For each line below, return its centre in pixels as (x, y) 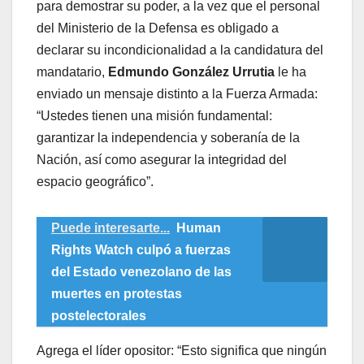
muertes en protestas (117, 293)
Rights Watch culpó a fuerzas (141, 249)
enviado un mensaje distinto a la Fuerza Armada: (177, 93)
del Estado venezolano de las (141, 271)
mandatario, (72, 71)
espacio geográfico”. (95, 181)
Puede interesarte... (110, 227)
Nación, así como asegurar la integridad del (162, 159)
